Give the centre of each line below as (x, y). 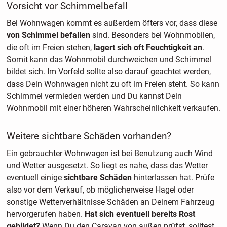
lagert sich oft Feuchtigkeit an (148, 48)
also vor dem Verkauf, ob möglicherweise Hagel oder (100, 190)
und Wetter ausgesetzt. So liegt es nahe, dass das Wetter (107, 166)
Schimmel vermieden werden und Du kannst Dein (94, 96)
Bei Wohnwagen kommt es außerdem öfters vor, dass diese (112, 23)
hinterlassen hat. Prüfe (173, 178)
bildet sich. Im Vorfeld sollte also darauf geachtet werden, (108, 72)
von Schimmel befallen (49, 35)
